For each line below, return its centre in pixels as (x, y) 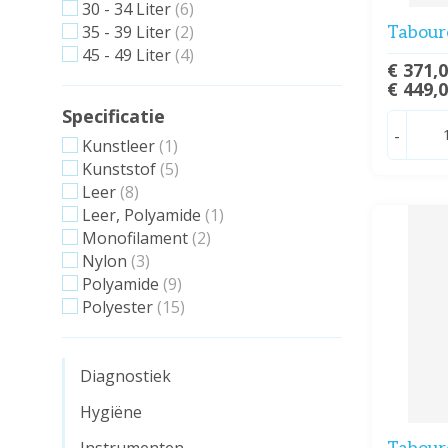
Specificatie (113, 116)
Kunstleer (118, 146)
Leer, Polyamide (141, 215)
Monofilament (135, 238)
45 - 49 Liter (126, 55)
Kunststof (119, 169)
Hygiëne (111, 412)
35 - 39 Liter (126, 32)
